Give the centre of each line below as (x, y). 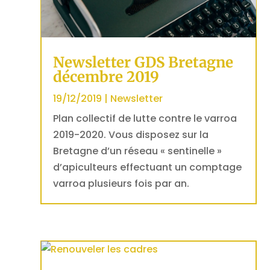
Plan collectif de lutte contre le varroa (145, 118)
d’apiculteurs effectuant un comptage (148, 167)
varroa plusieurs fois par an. (121, 183)
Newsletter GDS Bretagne (143, 62)
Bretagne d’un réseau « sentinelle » (138, 151)
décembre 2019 (106, 77)
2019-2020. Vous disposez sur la (131, 134)
